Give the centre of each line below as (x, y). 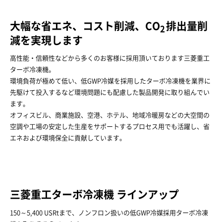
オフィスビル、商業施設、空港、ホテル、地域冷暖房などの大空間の (110, 115)
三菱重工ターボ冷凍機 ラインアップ (94, 195)
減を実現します (46, 40)
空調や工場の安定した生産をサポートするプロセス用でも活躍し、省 (110, 127)
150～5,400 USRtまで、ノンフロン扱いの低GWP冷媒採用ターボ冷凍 (109, 213)
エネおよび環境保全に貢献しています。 (68, 138)
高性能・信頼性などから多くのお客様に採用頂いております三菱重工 (110, 58)
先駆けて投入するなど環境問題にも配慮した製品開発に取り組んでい (110, 93)
